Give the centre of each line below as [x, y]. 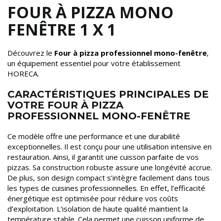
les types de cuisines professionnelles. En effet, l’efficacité [106, 188]
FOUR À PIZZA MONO [91, 12]
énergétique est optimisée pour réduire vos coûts [93, 198]
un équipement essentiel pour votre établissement [94, 63]
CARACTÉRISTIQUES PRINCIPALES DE [108, 94]
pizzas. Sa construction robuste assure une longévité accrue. [110, 167]
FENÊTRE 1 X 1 [62, 29]
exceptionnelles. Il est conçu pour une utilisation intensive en [110, 146]
